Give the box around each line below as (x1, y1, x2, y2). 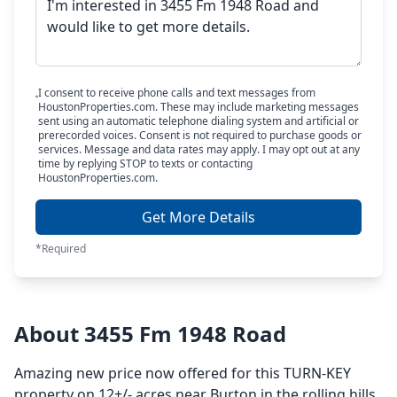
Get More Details (142, 207, 255, 227)
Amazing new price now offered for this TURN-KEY (14, 363, 351, 383)
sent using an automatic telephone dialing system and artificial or (37, 113, 359, 128)
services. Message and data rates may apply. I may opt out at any (37, 142, 360, 157)
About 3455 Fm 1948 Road (14, 319, 286, 348)
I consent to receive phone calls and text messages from (37, 85, 315, 100)
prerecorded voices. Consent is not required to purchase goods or (37, 128, 362, 143)
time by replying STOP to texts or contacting (37, 156, 253, 171)
